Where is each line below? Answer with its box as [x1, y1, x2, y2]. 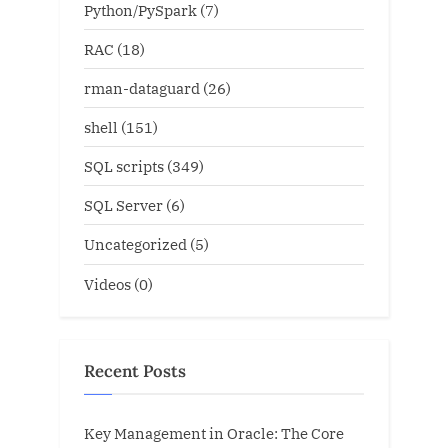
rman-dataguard [84, 77, 200, 98]
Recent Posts [84, 360, 186, 383]
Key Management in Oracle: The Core [84, 422, 344, 443]
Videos [84, 273, 131, 294]
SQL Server [84, 195, 163, 216]
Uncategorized [84, 234, 187, 255]
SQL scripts [84, 156, 164, 177]
